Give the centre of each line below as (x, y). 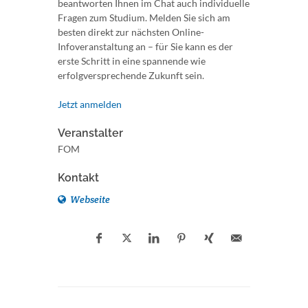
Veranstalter (90, 133)
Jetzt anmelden (90, 104)
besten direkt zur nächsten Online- (131, 32)
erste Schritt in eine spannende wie (132, 61)
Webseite (89, 199)
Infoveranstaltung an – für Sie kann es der (145, 46)
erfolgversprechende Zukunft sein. (131, 75)
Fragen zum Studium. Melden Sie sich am (144, 18)
